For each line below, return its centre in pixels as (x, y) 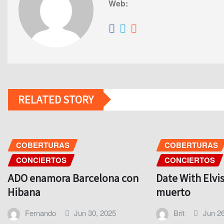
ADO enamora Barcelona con (73, 178)
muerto (173, 192)
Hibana (24, 192)
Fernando (40, 213)
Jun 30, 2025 (95, 213)
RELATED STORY (56, 99)
